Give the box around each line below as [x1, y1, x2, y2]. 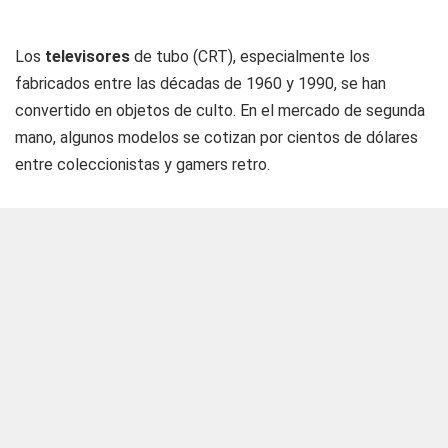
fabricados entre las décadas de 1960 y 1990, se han [15, 73, 386, 93]
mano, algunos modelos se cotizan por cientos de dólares [15, 127, 418, 147]
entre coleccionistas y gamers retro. [15, 154, 270, 174]
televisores [45, 46, 134, 66]
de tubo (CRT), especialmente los [134, 46, 370, 66]
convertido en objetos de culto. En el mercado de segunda [15, 100, 425, 120]
